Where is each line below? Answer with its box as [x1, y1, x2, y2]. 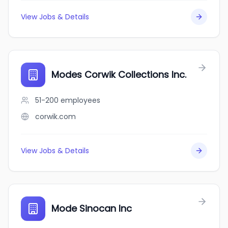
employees [61, 95, 100, 105]
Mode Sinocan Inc [51, 202, 132, 215]
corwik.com [35, 111, 76, 122]
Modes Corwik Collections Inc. [51, 68, 186, 81]
